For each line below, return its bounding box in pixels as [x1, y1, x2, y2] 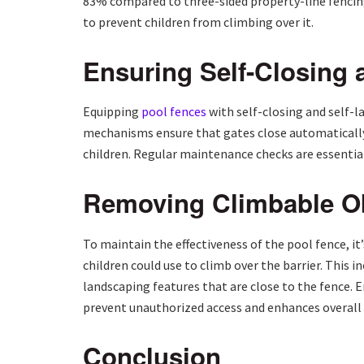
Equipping [83, 103, 141, 120]
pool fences [141, 103, 206, 120]
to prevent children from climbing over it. [83, 13, 314, 30]
